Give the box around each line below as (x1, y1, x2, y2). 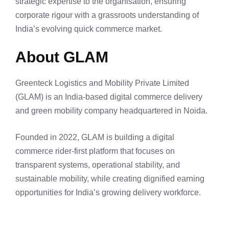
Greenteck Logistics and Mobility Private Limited (15, 79, 189, 88)
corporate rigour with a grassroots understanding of (15, 11, 199, 20)
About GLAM (15, 49, 108, 66)
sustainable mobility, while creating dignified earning (15, 174, 204, 184)
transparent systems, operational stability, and (15, 161, 180, 170)
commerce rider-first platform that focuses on (15, 147, 175, 156)
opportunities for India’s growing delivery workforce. (15, 188, 201, 197)
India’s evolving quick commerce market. (15, 25, 162, 34)
